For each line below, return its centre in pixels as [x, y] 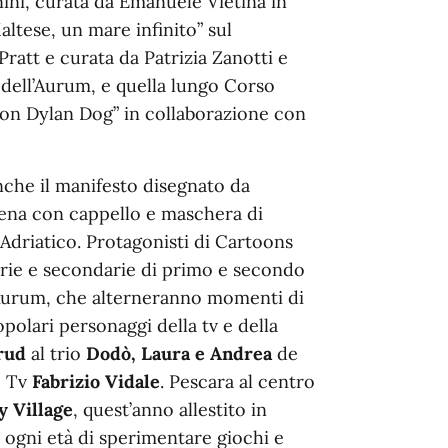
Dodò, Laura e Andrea [181, 353]
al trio [58, 353]
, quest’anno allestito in [170, 409]
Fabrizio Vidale [96, 381]
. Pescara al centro [237, 381]
